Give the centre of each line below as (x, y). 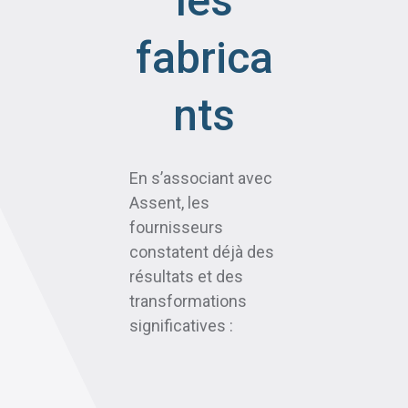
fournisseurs (176, 227)
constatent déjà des (202, 251)
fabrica (204, 57)
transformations (188, 301)
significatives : (181, 325)
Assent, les (169, 202)
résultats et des (186, 276)
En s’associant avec (201, 178)
